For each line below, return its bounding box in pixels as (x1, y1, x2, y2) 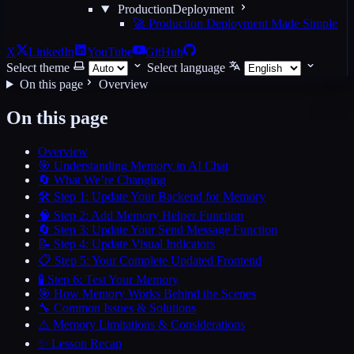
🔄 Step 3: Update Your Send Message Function (38, 222, 277, 236)
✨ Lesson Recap (38, 336, 122, 350)
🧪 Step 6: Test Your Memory (38, 272, 179, 286)
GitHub (145, 45, 183, 58)
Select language (147, 61, 225, 74)
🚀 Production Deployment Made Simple (133, 17, 337, 30)
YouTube (87, 45, 133, 58)
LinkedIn (28, 45, 74, 58)
